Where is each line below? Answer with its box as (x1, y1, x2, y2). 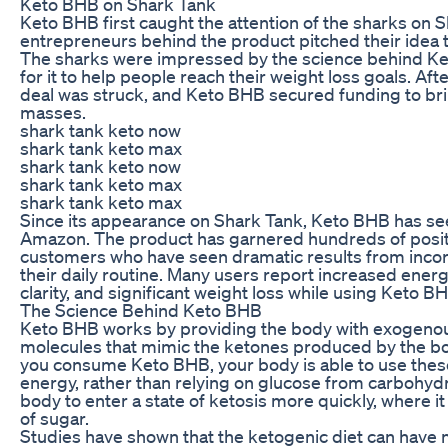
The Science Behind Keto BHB (20, 298, 262, 321)
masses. (20, 100, 86, 123)
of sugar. (20, 406, 89, 429)
